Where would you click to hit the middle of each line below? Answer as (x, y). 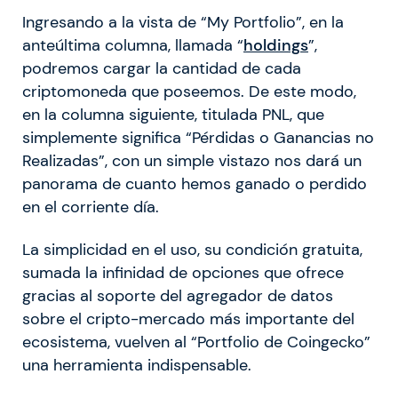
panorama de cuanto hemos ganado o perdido (195, 184)
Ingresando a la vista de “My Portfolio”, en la (183, 23)
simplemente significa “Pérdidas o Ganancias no (198, 138)
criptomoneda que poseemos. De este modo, (189, 92)
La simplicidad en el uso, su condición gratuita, (192, 250)
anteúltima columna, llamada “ (133, 46)
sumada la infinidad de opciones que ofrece (183, 273)
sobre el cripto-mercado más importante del (188, 319)
